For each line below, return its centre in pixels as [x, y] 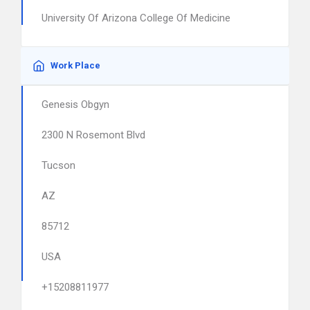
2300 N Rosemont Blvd [93, 135]
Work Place [75, 65]
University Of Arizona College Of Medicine [136, 18]
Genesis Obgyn [75, 104]
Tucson [58, 165]
